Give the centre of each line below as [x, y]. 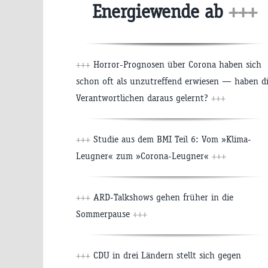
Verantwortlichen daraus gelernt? [144, 98]
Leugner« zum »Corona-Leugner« [144, 156]
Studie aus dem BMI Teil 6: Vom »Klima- [171, 139]
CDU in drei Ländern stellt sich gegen [166, 255]
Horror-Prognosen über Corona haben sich [176, 64]
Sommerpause [104, 214]
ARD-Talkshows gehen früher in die [162, 197]
